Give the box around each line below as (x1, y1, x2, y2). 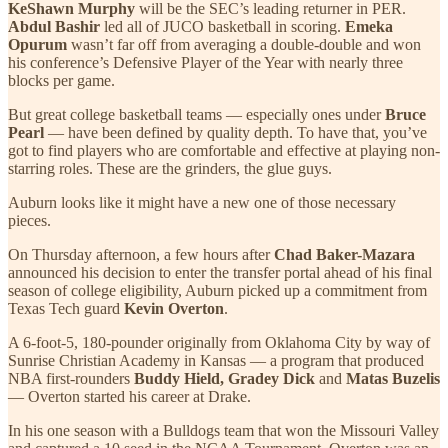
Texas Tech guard (8, 299, 124, 317)
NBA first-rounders (8, 369, 134, 387)
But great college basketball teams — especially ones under (8, 105, 385, 123)
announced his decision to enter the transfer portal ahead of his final (8, 263, 432, 281)
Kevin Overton (124, 299, 224, 317)
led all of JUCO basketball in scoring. (104, 17, 345, 35)
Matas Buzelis (342, 369, 440, 387)
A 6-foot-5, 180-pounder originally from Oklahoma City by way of (8, 333, 430, 351)
